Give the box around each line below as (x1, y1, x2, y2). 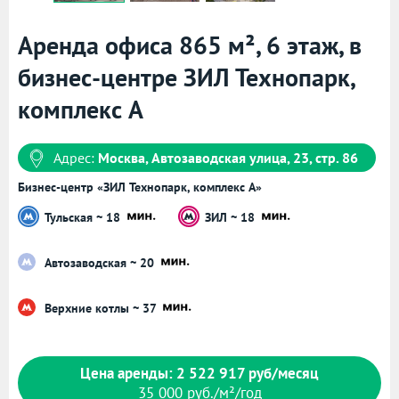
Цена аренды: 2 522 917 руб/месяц (80, 363, 319, 384)
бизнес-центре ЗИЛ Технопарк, (18, 61, 354, 94)
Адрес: (53, 149, 98, 167)
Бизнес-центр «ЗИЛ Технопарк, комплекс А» (18, 179, 262, 196)
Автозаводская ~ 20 (45, 254, 158, 271)
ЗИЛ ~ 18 (205, 208, 258, 225)
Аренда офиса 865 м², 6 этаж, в (18, 28, 362, 62)
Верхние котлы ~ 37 (45, 299, 159, 316)
